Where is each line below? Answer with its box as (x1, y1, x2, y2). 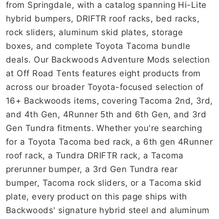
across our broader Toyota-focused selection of (6, 82, 204, 92)
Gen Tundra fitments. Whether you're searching (6, 123, 202, 133)
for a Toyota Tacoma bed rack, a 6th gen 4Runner (6, 137, 213, 147)
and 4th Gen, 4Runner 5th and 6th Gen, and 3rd (6, 109, 207, 120)
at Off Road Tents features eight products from (6, 68, 201, 79)
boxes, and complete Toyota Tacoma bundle (6, 41, 191, 51)
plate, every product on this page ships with (6, 192, 187, 202)
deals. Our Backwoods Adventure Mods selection (6, 55, 210, 65)
